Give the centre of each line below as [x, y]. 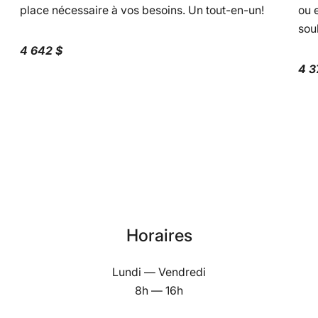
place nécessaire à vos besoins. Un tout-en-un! [142, 10]
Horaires [159, 235]
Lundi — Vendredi [159, 272]
